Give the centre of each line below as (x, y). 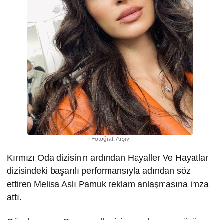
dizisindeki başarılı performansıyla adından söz (99, 171)
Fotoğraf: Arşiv (110, 139)
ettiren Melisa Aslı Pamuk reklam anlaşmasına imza (108, 184)
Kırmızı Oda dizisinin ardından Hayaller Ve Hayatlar (108, 158)
